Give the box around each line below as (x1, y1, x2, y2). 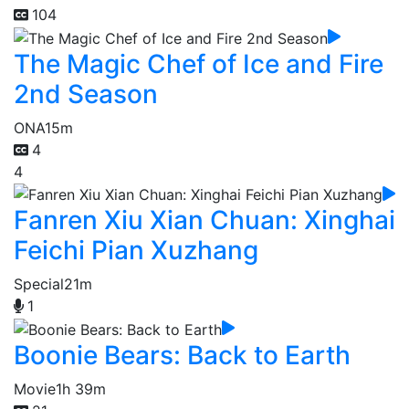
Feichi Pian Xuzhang (14, 235, 258, 267)
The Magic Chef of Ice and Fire (14, 47, 383, 79)
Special (14, 275, 64, 294)
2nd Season (14, 78, 158, 110)
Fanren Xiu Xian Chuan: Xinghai (14, 204, 395, 236)
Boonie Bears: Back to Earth (14, 340, 351, 372)
